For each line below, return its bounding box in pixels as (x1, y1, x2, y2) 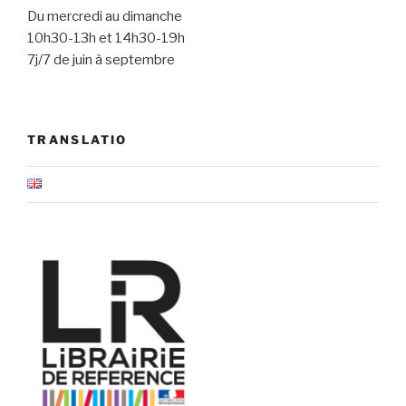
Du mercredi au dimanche (27, 7, 182, 24)
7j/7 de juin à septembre (27, 51, 175, 68)
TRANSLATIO (27, 132, 128, 148)
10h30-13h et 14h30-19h (27, 29, 185, 46)
